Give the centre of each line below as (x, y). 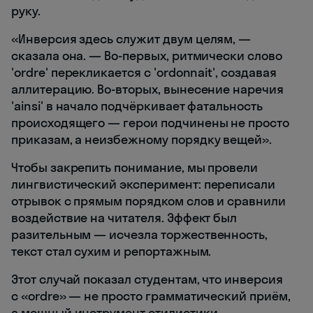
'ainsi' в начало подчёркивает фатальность (137, 105)
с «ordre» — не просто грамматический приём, (151, 296)
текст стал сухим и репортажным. (111, 251)
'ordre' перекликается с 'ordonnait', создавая (144, 72)
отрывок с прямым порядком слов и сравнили (148, 201)
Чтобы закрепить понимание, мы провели (135, 167)
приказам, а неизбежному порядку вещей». (142, 139)
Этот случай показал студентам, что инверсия (147, 279)
